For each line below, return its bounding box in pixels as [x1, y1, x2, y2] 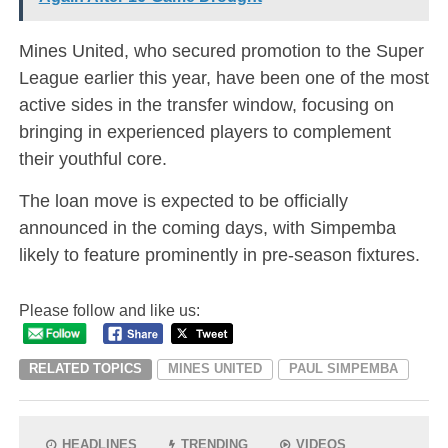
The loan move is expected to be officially [18, 190, 348, 212]
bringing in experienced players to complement [18, 121, 391, 143]
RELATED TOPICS [28, 360, 142, 376]
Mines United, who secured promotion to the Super [18, 40, 424, 62]
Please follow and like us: [18, 302, 200, 320]
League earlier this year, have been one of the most [18, 67, 429, 89]
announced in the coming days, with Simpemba [18, 217, 396, 239]
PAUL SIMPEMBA [288, 360, 398, 376]
